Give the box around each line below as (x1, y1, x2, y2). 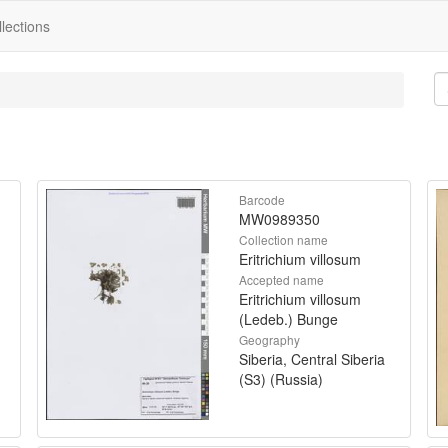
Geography (239, 331, 300, 348)
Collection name (239, 231, 328, 248)
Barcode (239, 191, 285, 208)
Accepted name (239, 271, 324, 288)
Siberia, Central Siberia (239, 349, 385, 369)
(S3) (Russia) (239, 369, 323, 389)
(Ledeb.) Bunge (239, 309, 338, 329)
